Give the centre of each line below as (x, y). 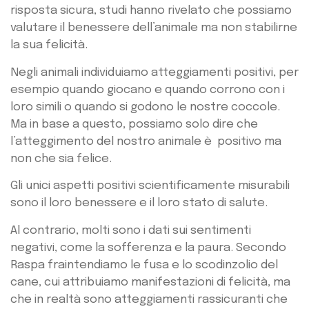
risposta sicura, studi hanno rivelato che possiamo (151, 11)
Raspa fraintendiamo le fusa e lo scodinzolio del (144, 265)
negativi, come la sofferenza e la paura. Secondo (148, 248)
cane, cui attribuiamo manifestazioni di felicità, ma (150, 282)
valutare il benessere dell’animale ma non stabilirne (154, 28)
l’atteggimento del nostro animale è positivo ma (146, 141)
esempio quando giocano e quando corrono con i (148, 90)
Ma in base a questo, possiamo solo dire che (134, 124)
